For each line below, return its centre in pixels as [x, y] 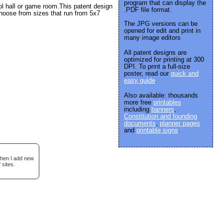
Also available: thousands [161, 95]
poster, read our [147, 73]
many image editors [152, 38]
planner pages [180, 123]
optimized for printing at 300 [164, 59]
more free [139, 102]
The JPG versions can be [161, 24]
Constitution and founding [161, 116]
